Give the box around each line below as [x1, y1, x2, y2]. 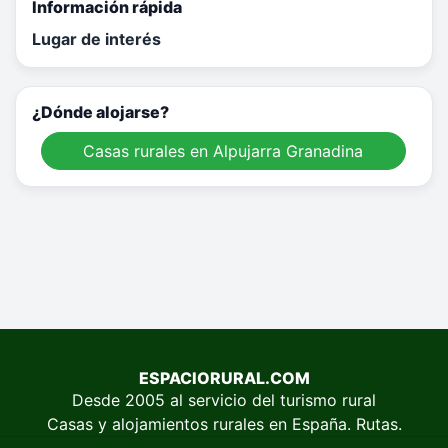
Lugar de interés [32, 29, 161, 50]
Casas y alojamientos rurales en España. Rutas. [46, 414, 402, 435]
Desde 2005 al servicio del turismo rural [72, 390, 376, 411]
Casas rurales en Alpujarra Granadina [83, 141, 364, 162]
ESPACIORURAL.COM [138, 368, 310, 389]
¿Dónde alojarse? [32, 102, 169, 123]
